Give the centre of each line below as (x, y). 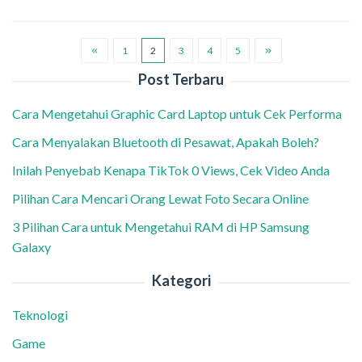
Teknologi (40, 315)
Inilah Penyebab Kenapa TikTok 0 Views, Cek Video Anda (171, 170)
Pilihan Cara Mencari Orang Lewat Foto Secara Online (162, 199)
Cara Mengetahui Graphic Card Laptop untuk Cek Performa (178, 114)
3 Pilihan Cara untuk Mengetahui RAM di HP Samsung (161, 227)
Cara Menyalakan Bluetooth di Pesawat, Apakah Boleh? (168, 142)
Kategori (181, 281)
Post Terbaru (181, 80)
